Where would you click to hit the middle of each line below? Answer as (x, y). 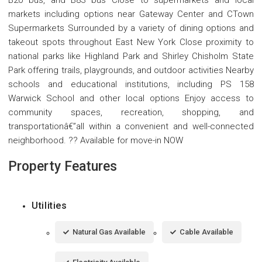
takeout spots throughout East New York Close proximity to (131, 42)
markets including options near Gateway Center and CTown (131, 14)
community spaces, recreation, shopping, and (131, 113)
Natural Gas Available (109, 232)
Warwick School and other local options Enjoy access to (131, 99)
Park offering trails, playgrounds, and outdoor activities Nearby (131, 70)
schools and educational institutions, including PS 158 (131, 85)
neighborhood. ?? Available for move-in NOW (96, 141)
